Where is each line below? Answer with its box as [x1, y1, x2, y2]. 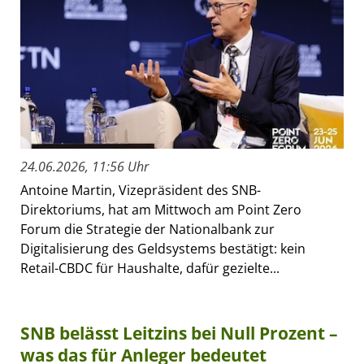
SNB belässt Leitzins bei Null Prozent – [20, 321, 338, 344]
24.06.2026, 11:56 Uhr [20, 157, 149, 175]
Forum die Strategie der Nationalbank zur [20, 219, 275, 238]
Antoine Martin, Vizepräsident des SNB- [20, 180, 261, 199]
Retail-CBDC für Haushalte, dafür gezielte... [20, 258, 279, 277]
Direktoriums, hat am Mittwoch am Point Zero [20, 200, 301, 219]
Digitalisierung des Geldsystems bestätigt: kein [20, 239, 305, 258]
